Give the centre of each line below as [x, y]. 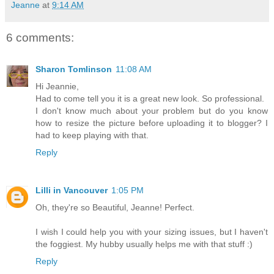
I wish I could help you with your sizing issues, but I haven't [152, 231]
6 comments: [40, 37]
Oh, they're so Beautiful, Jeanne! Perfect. [115, 207]
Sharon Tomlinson [74, 69]
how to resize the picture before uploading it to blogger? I [152, 123]
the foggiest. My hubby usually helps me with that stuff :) [144, 244]
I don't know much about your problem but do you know [152, 110]
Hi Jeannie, [57, 86]
